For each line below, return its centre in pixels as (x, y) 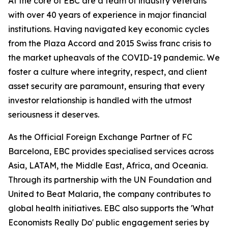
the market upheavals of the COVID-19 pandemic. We (114, 58)
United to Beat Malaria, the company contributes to (109, 194)
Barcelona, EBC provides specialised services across (111, 151)
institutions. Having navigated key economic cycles (109, 29)
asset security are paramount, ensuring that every (106, 86)
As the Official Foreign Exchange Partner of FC (100, 137)
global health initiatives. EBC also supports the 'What (111, 208)
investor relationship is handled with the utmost (100, 101)
